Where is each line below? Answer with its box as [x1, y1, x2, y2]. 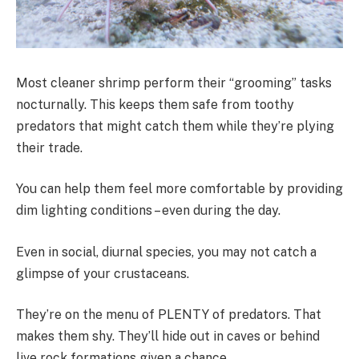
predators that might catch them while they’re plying [16, 118, 334, 134]
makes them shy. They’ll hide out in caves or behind [16, 329, 320, 345]
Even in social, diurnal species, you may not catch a [16, 244, 317, 260]
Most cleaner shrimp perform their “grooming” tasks [16, 75, 332, 91]
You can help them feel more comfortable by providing [16, 181, 343, 197]
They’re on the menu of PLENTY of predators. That [16, 307, 321, 323]
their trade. [16, 139, 83, 155]
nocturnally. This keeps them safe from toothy [16, 96, 294, 112]
